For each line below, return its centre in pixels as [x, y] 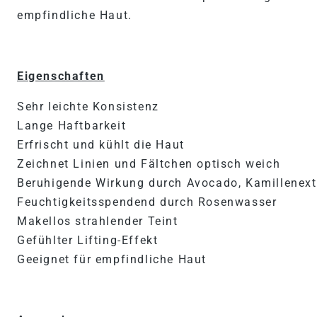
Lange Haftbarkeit [72, 126]
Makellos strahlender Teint [98, 221]
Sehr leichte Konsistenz [88, 106]
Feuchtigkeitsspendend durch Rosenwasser [147, 202]
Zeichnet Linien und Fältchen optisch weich [149, 164]
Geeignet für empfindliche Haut [112, 259]
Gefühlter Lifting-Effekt [88, 240]
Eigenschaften [61, 76]
